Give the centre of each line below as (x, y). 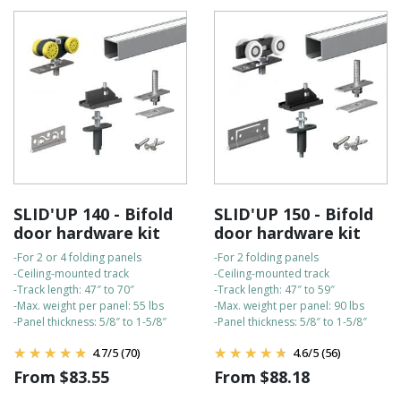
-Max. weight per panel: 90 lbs (289, 306)
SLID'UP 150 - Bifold (294, 214)
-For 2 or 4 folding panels (77, 257)
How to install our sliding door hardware (129, 18)
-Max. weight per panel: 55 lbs (89, 306)
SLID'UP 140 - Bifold (93, 214)
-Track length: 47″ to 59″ (274, 290)
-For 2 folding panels (266, 257)
